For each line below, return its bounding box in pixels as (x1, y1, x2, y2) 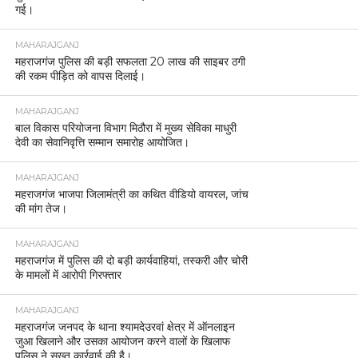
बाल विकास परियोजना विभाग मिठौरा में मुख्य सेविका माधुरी (14, 120, 237, 135)
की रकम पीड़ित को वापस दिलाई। (14, 68, 145, 83)
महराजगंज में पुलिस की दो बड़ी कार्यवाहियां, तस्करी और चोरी (14, 253, 248, 268)
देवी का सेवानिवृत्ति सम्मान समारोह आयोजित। (14, 134, 189, 149)
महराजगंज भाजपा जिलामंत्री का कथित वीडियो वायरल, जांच (14, 186, 249, 201)
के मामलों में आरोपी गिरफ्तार (14, 267, 121, 282)
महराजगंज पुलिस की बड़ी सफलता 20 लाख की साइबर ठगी (14, 54, 245, 69)
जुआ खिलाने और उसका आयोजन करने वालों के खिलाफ (14, 333, 230, 348)
